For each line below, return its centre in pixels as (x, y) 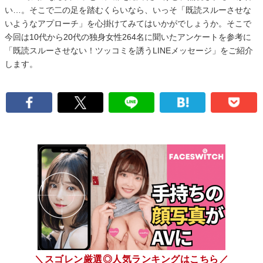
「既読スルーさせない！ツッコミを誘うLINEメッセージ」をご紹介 (129, 50)
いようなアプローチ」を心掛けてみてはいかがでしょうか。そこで (128, 23)
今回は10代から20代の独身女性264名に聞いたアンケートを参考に (128, 37)
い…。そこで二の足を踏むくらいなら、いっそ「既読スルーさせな (128, 10)
